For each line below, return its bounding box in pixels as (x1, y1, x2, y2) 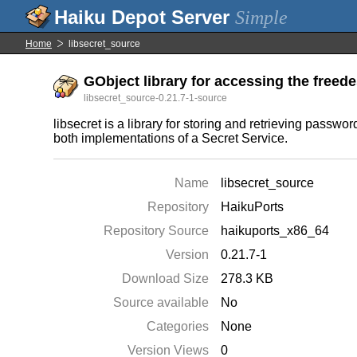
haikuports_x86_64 (221, 224, 330, 237)
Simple (235, 7, 288, 28)
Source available (113, 296, 210, 309)
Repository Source (104, 224, 210, 237)
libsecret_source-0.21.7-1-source (84, 92, 228, 104)
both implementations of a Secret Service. (53, 131, 288, 145)
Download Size (122, 272, 210, 285)
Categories (147, 320, 210, 333)
